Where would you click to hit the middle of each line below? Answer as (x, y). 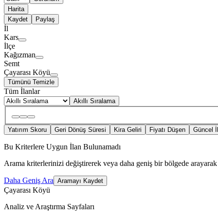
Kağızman (20, 55)
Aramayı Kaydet (80, 181)
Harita (16, 9)
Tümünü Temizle (31, 82)
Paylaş (45, 19)
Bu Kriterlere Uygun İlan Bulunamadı (62, 146)
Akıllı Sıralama (94, 101)
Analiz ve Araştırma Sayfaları (49, 206)
